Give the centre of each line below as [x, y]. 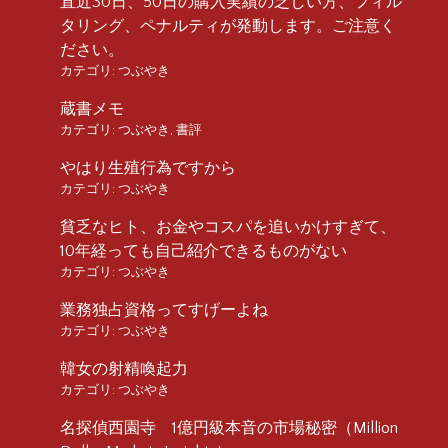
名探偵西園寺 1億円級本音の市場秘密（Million [229, 427]
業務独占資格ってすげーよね [164, 309]
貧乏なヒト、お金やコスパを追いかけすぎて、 [228, 226]
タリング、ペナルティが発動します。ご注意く [228, 25]
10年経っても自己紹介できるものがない [203, 250]
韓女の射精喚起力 [124, 368]
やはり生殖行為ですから [148, 167]
